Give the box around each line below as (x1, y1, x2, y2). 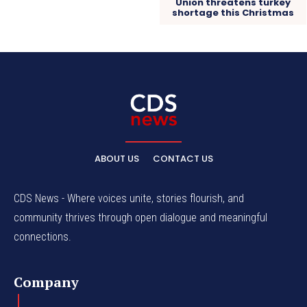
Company (14, 273, 79, 291)
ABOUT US (94, 152, 139, 165)
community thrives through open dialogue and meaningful (14, 211, 267, 224)
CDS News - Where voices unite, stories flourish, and (14, 192, 244, 205)
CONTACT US (152, 152, 213, 165)
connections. (14, 230, 71, 243)
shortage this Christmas (171, 6, 294, 19)
